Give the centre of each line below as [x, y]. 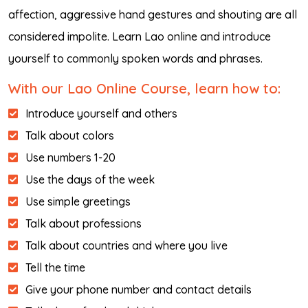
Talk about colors [70, 135]
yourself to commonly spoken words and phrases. [135, 58]
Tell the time [55, 267]
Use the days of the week [90, 179]
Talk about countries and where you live [126, 245]
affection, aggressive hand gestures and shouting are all [153, 14]
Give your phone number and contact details [139, 289]
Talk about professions [84, 223]
